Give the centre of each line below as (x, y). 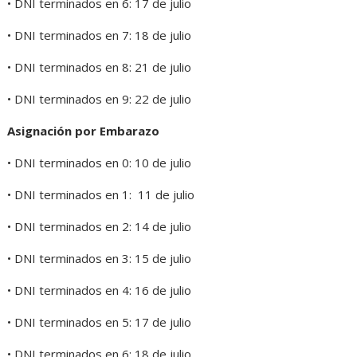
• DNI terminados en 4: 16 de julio (100, 290)
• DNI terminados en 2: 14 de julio (100, 227)
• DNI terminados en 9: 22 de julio (100, 99)
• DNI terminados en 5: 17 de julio (100, 322)
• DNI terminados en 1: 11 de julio (101, 195)
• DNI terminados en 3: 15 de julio (100, 259)
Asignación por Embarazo (84, 131)
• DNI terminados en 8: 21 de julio (100, 67)
